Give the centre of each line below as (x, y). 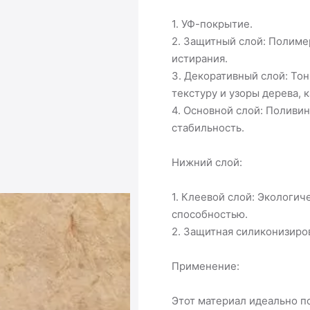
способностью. (210, 214)
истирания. (200, 58)
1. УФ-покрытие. (212, 24)
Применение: (206, 266)
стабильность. (208, 127)
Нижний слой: (207, 162)
